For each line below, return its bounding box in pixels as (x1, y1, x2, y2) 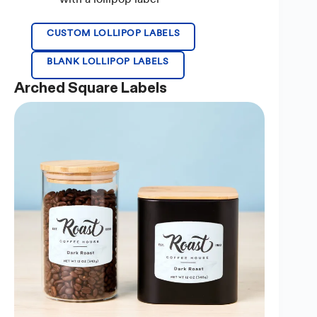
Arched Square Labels (14, 79, 167, 98)
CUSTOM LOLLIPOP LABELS (47, 28, 180, 39)
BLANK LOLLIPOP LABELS (47, 56, 169, 67)
